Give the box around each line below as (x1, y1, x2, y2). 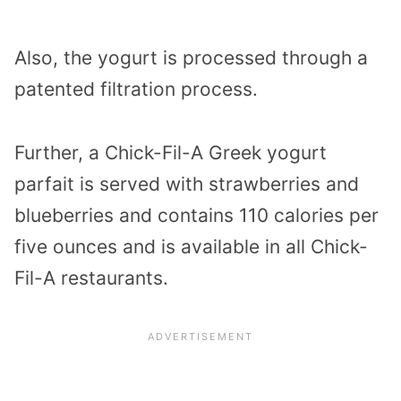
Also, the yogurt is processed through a (14, 47, 368, 70)
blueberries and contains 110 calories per (14, 204, 379, 227)
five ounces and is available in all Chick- (14, 235, 368, 259)
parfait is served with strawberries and (14, 173, 359, 196)
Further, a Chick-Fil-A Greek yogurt (14, 141, 327, 165)
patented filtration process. (14, 78, 258, 101)
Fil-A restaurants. (14, 267, 168, 290)
